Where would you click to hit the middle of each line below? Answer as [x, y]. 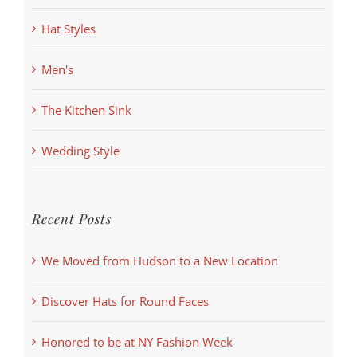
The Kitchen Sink [86, 110]
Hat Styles [69, 29]
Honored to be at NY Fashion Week [137, 342]
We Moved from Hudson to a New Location [160, 261]
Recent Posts [72, 219]
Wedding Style [80, 151]
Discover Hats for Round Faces [125, 302]
